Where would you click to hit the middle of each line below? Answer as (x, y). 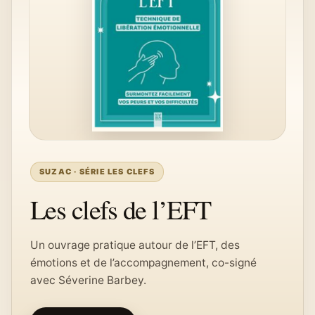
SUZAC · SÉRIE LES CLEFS (97, 172)
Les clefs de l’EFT (121, 209)
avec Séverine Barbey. (88, 280)
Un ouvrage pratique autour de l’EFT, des (135, 245)
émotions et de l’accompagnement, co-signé (143, 263)
